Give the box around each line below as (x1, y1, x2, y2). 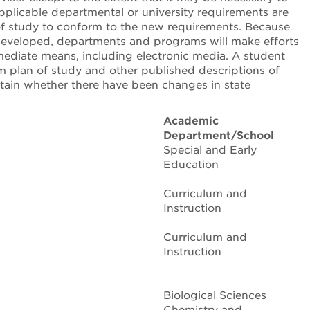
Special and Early (163, 144, 257, 156)
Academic (163, 115, 219, 127)
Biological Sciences (163, 289, 266, 302)
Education (163, 158, 219, 171)
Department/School (163, 129, 274, 142)
